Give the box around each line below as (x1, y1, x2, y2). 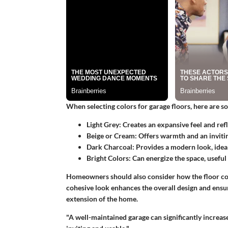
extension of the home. (66, 194, 138, 203)
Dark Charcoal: (86, 142, 134, 151)
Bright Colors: (86, 153, 131, 162)
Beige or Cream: (86, 131, 137, 140)
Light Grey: (86, 120, 121, 129)
